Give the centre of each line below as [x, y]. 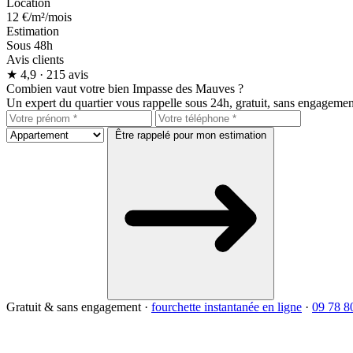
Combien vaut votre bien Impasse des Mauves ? [125, 88]
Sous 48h [30, 45]
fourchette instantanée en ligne [227, 307]
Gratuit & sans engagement [74, 307]
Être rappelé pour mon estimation [191, 135]
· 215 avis [64, 74]
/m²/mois [50, 17]
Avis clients [35, 59]
